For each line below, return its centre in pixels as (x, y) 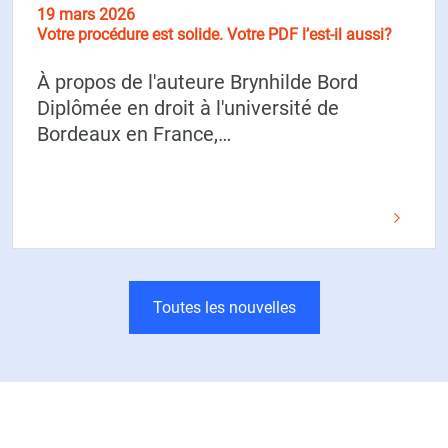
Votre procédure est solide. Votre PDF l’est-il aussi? (214, 35)
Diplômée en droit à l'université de (188, 108)
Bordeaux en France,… (134, 134)
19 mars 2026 (86, 15)
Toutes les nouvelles (224, 308)
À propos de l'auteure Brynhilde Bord (197, 82)
